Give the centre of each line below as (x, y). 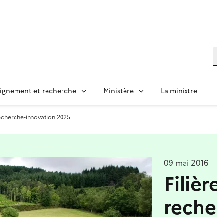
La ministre (179, 91)
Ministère (118, 91)
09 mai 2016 (186, 163)
